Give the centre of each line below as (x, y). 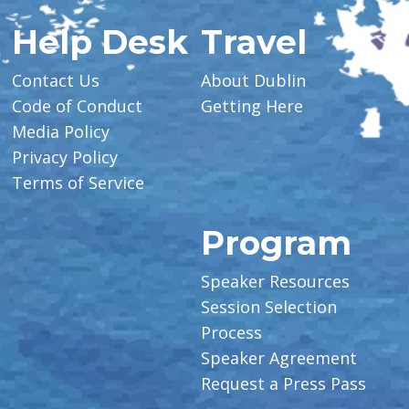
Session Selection (269, 306)
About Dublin (254, 80)
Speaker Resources (276, 281)
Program (277, 242)
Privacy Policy (65, 157)
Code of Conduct (78, 105)
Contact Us (56, 80)
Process (232, 332)
